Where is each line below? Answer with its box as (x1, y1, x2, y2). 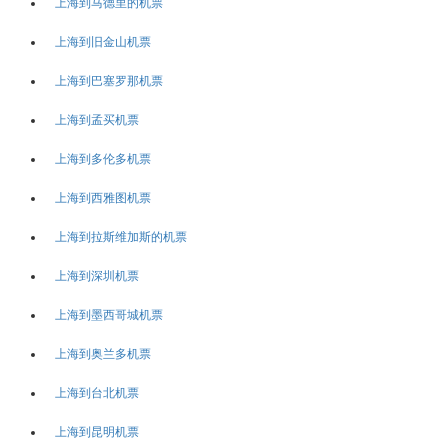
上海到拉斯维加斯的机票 (55, 229, 187, 244)
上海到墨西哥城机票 (55, 307, 163, 322)
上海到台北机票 (55, 385, 139, 400)
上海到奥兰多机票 (55, 346, 151, 361)
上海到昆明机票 (55, 424, 139, 439)
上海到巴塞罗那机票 (55, 73, 163, 88)
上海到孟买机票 (55, 112, 139, 127)
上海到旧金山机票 (55, 34, 151, 49)
